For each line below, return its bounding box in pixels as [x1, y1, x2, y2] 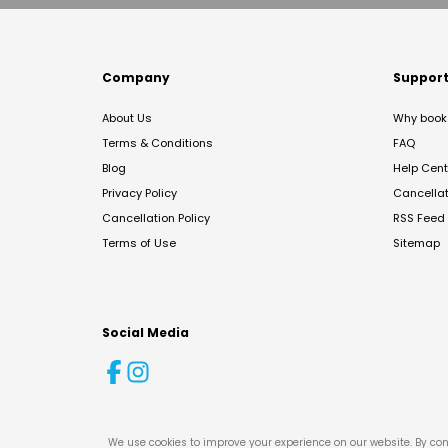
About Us [102, 110, 152, 126]
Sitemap [393, 235, 440, 251]
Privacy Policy [102, 185, 177, 201]
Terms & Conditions [102, 135, 213, 151]
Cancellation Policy [102, 210, 210, 226]
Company [102, 69, 170, 86]
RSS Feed [393, 210, 445, 226]
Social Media [102, 324, 189, 341]
